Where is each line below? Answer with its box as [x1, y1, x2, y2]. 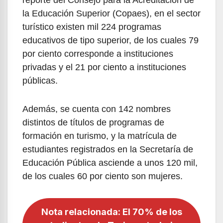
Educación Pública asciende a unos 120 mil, [22, 157, 198, 168]
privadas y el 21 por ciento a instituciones [22, 62, 186, 72]
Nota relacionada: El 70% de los [41, 206, 182, 217]
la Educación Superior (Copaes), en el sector [22, 8, 201, 18]
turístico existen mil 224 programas [22, 21, 161, 32]
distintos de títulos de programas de [22, 117, 164, 127]
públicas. [22, 75, 58, 86]
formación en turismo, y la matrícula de [22, 130, 177, 141]
